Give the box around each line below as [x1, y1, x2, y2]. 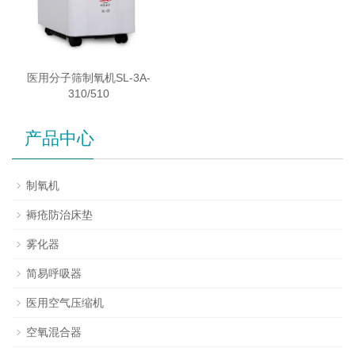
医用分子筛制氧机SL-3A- [27, 71, 151, 85]
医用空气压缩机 [26, 296, 104, 310]
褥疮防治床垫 [26, 208, 93, 222]
